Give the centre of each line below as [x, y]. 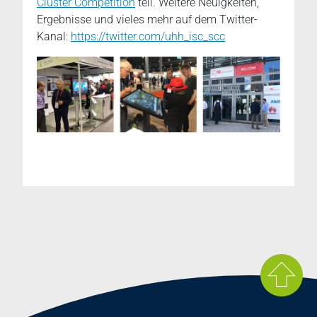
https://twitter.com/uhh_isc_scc [148, 36]
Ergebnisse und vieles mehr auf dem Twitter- [147, 19]
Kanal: [54, 36]
